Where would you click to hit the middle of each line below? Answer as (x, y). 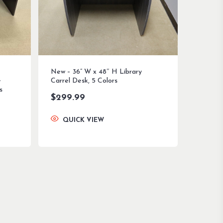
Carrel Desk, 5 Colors (84, 81)
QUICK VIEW (84, 120)
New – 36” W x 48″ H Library (97, 72)
